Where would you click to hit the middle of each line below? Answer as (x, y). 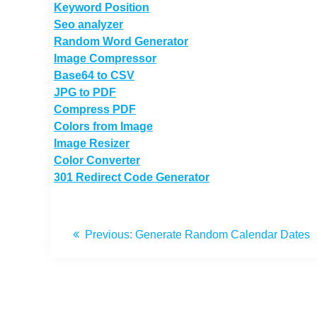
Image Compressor (105, 58)
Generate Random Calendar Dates (223, 234)
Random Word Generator (121, 41)
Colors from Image (103, 126)
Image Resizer (92, 143)
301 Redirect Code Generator (132, 177)
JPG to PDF (85, 92)
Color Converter (97, 160)
